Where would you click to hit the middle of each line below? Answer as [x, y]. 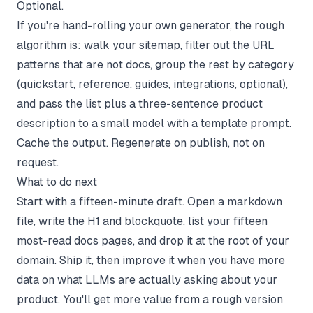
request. [38, 162]
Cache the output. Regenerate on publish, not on [141, 143]
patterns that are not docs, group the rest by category [155, 64]
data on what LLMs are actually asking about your [147, 279]
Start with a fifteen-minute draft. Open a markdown [150, 201]
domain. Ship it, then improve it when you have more [151, 260]
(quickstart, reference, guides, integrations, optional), [152, 84]
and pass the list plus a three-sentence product [140, 103]
